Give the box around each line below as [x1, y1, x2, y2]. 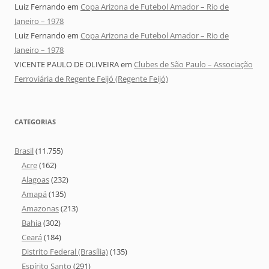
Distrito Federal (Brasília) [22, 246, 108, 258]
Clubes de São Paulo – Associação [134, 59, 253, 70]
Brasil [14, 145, 34, 157]
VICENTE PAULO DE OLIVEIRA [14, 59, 119, 70]
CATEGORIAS [14, 117, 56, 127]
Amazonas [22, 203, 59, 214]
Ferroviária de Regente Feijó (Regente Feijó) [14, 73, 168, 85]
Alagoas [22, 174, 49, 186]
